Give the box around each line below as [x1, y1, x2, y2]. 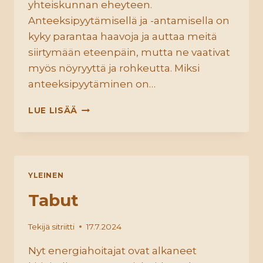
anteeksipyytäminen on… [28, 78, 156, 90]
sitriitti [52, 221, 75, 231]
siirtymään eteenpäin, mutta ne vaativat [28, 46, 230, 59]
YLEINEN [28, 171, 64, 180]
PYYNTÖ [77, 140, 116, 150]
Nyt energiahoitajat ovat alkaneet [28, 244, 197, 257]
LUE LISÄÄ [28, 106, 78, 116]
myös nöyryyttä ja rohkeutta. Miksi [28, 62, 200, 75]
